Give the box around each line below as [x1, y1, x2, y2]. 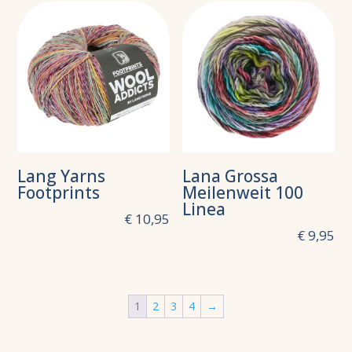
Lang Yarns [17, 164, 106, 187]
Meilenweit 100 [182, 181, 304, 203]
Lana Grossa [182, 164, 279, 187]
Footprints [17, 181, 101, 203]
